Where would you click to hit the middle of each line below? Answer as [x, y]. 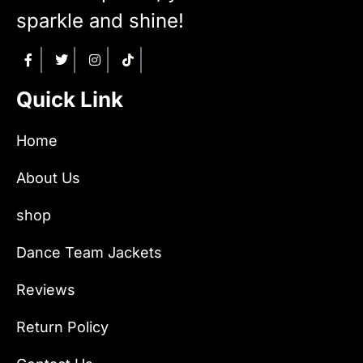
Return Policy [62, 327]
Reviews [46, 290]
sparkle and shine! [100, 20]
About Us [48, 178]
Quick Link [70, 100]
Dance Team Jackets [89, 253]
